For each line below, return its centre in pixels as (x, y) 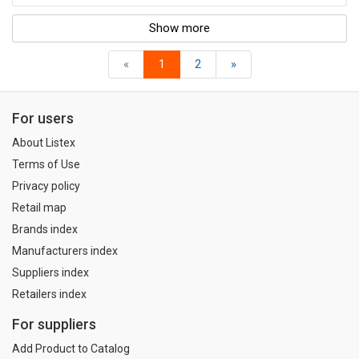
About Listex (44, 143)
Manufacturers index (65, 251)
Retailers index (49, 294)
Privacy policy (46, 186)
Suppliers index (50, 273)
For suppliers (54, 324)
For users (43, 119)
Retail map (39, 208)
